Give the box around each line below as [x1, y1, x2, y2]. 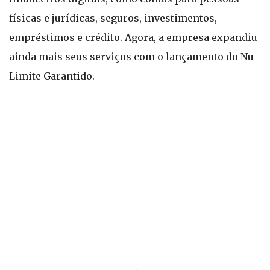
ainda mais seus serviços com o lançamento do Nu [9, 51, 254, 63]
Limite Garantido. [9, 70, 95, 82]
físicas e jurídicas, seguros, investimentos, [9, 12, 217, 24]
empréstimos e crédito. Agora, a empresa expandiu [9, 31, 257, 43]
